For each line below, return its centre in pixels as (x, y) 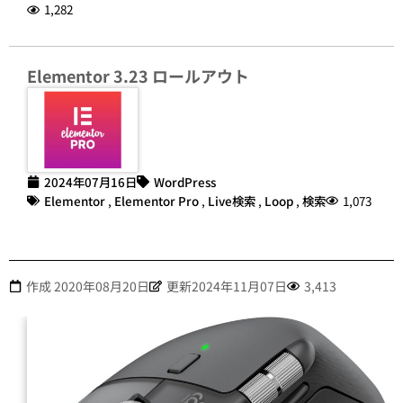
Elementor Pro (157, 200)
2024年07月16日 (90, 181)
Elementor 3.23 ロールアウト (138, 76)
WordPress (185, 181)
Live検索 (232, 200)
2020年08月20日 (102, 286)
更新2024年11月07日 (227, 286)
